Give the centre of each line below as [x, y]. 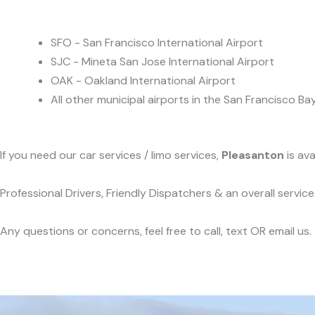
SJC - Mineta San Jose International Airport [162, 61]
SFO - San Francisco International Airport [157, 42]
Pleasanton [253, 155]
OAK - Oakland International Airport [143, 80]
